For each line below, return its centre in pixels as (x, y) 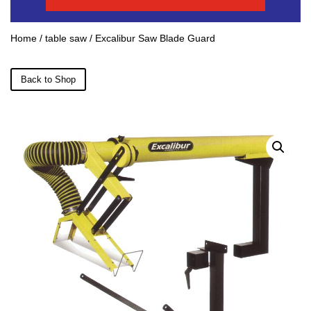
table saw (66, 38)
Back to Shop (48, 79)
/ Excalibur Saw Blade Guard (151, 38)
